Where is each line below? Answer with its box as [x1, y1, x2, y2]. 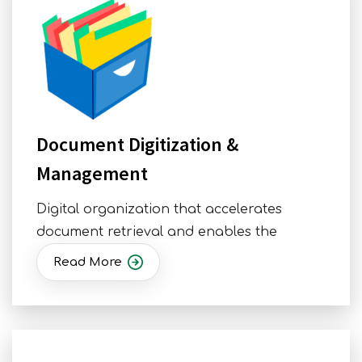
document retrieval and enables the [36, 225, 277, 240]
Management [36, 161, 148, 187]
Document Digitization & [36, 132, 238, 158]
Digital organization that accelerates [36, 202, 282, 217]
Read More [53, 255, 122, 270]
